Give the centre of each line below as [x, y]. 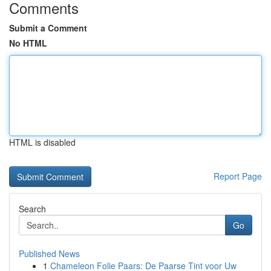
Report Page [238, 176]
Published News [49, 253]
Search [32, 209]
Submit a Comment [48, 28]
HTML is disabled [42, 142]
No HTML [28, 43]
